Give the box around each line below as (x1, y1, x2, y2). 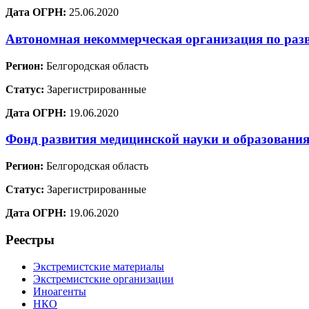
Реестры (6, 232, 54, 247)
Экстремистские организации (33, 272, 174, 285)
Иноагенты (33, 285, 86, 297)
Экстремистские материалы (33, 260, 164, 272)
